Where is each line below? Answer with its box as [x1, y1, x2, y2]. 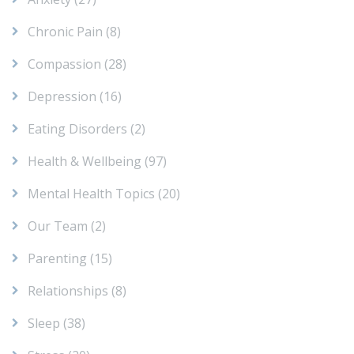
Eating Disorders [28, 119, 127, 137]
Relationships [28, 281, 108, 299]
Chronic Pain [28, 22, 103, 40]
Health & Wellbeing [28, 152, 141, 170]
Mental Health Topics [28, 184, 155, 202]
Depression [28, 87, 96, 105]
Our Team [28, 217, 88, 235]
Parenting [28, 249, 87, 267]
